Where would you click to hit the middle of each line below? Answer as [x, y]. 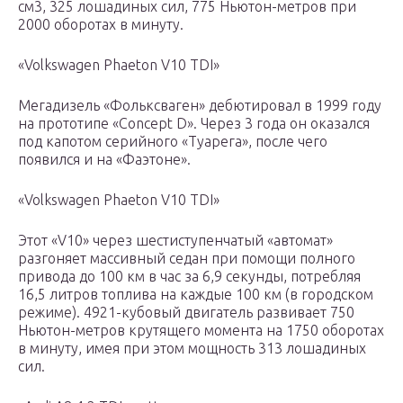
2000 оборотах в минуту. [101, 25]
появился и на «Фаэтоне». [106, 160]
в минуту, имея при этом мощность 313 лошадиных [192, 349]
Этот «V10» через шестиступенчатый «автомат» [175, 241]
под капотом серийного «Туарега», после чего [173, 142]
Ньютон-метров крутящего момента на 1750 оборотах [201, 331]
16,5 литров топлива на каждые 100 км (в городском [196, 295]
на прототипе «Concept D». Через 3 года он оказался [194, 124]
